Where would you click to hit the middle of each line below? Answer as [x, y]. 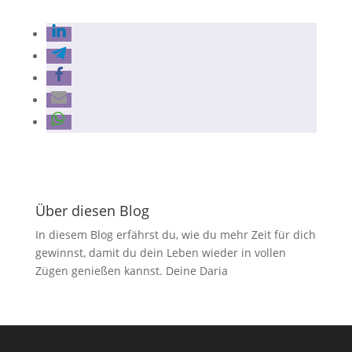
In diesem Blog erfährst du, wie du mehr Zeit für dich [175, 235]
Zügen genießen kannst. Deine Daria [131, 271]
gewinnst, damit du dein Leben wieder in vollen [160, 253]
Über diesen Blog [92, 211]
